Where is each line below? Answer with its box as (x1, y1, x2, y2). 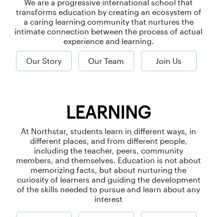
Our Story (26, 56, 62, 66)
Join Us (155, 56, 182, 66)
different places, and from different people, (30, 136, 187, 146)
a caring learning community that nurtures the (23, 17, 194, 27)
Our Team (88, 56, 124, 66)
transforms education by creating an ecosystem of (15, 7, 201, 17)
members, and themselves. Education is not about (16, 155, 201, 165)
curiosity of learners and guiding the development (16, 175, 201, 185)
